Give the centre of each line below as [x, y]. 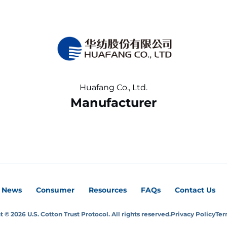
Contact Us [195, 190]
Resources [107, 190]
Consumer [55, 190]
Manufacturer [113, 103]
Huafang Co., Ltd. [113, 88]
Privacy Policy [193, 214]
